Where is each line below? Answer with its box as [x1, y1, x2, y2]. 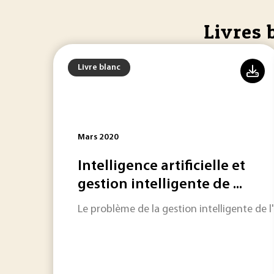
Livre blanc [78, 63, 120, 72]
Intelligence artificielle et [78, 159, 245, 174]
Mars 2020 [78, 133, 119, 142]
